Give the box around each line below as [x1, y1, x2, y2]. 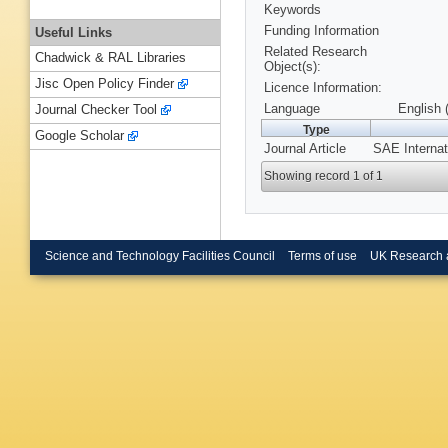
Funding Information [264, 23, 379, 39]
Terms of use [287, 249, 357, 262]
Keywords [264, 2, 321, 18]
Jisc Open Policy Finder [35, 76, 174, 92]
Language [264, 101, 320, 117]
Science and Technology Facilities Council [45, 249, 275, 262]
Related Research [264, 44, 367, 60]
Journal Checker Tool [35, 102, 157, 118]
